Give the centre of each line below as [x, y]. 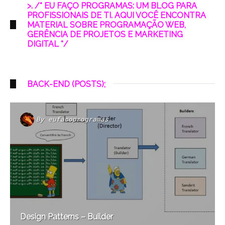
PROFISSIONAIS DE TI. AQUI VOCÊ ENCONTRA [117, 15]
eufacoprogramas [78, 119]
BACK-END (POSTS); [66, 84]
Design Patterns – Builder [67, 217]
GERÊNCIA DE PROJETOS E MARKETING [105, 34]
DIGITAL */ [48, 44]
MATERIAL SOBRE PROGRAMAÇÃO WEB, [106, 25]
